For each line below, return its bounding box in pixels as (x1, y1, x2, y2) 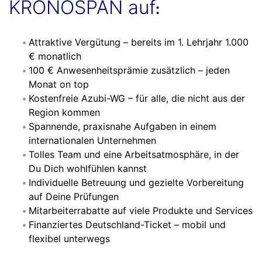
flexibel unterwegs (29, 233, 110, 245)
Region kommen (29, 106, 100, 119)
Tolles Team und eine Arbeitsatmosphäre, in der (29, 149, 239, 161)
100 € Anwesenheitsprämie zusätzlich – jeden (29, 64, 230, 77)
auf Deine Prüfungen (29, 191, 119, 203)
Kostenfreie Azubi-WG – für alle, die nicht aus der (29, 92, 245, 105)
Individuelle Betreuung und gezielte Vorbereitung (29, 177, 244, 189)
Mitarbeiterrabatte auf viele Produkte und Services (29, 205, 253, 217)
